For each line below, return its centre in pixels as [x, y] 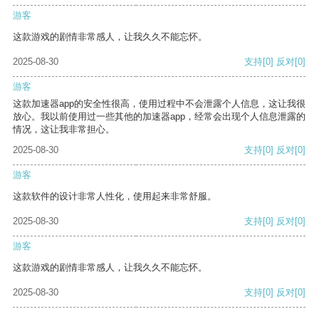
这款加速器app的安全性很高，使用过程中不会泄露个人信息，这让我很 [159, 104]
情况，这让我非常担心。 [64, 130]
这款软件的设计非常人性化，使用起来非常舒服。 [115, 197]
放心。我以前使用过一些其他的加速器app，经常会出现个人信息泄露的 [159, 117]
